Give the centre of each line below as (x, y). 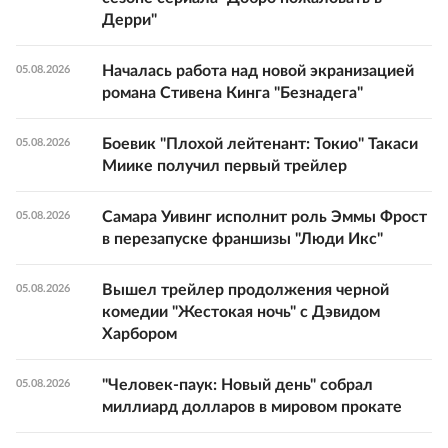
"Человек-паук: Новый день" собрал (237, 384)
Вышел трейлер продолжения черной (245, 289)
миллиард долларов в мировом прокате (252, 406)
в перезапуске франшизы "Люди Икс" (242, 238)
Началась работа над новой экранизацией (258, 70)
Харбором (139, 333)
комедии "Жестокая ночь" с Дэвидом (241, 311)
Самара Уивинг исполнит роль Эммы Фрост (264, 216)
